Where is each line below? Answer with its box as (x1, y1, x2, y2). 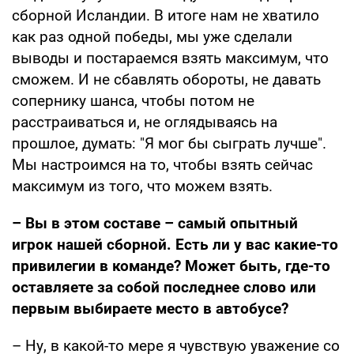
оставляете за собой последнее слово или (12, 278, 316, 297)
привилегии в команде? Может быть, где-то (12, 257, 330, 276)
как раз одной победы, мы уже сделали (12, 28, 292, 47)
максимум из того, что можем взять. (12, 177, 273, 196)
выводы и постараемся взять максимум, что (12, 49, 329, 68)
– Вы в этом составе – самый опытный (12, 214, 298, 233)
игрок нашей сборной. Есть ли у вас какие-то (12, 235, 338, 254)
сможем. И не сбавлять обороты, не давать (12, 70, 321, 89)
